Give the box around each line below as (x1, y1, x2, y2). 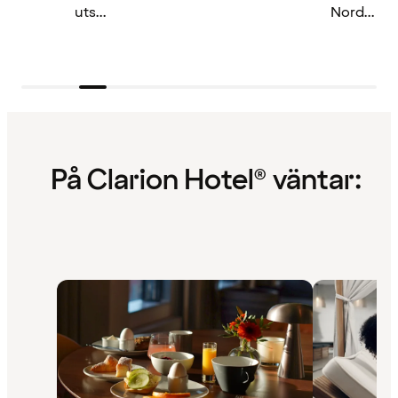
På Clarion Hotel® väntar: (50, 162, 362, 201)
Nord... (330, 2, 375, 22)
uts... (75, 2, 107, 22)
